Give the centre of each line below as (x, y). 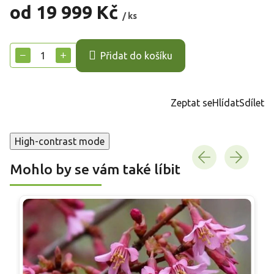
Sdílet (252, 102)
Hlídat (226, 102)
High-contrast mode (60, 141)
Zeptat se (191, 102)
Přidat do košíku (136, 56)
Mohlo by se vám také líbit (95, 169)
